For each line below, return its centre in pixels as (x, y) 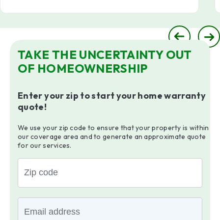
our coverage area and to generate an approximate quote (112, 136)
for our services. (44, 145)
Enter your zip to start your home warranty (112, 96)
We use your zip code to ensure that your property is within (113, 127)
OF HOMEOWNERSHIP (82, 69)
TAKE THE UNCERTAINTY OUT (105, 55)
